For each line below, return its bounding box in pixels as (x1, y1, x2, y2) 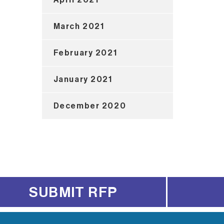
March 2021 (53, 22, 104, 30)
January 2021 (53, 75, 112, 83)
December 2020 (53, 101, 126, 110)
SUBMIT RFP (29, 185, 117, 199)
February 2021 (53, 48, 117, 57)
